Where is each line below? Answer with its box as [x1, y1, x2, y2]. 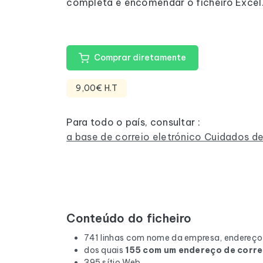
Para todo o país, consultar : [66, 116, 200, 128]
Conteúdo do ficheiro [66, 211, 192, 225]
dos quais [84, 245, 126, 255]
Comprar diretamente [93, 52, 186, 63]
